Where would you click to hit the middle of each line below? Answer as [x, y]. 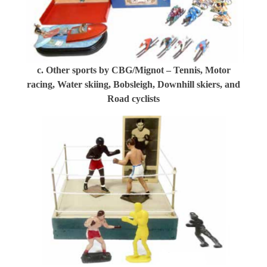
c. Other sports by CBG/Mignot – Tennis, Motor [133, 70]
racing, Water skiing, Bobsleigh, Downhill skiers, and [133, 84]
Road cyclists [133, 98]
